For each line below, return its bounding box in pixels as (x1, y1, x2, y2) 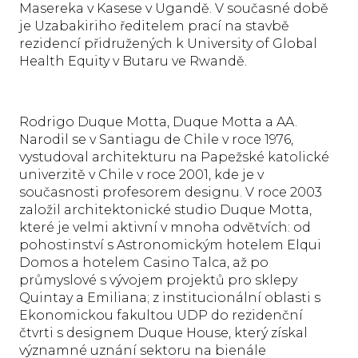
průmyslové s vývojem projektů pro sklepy (19, 272, 297, 288)
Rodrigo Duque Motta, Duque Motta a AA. (19, 113, 297, 129)
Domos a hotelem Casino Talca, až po (19, 254, 268, 270)
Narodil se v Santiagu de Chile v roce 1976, (19, 131, 293, 147)
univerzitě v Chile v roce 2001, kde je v (19, 166, 264, 182)
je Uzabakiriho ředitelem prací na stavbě (19, 18, 289, 34)
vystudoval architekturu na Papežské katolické (19, 149, 329, 165)
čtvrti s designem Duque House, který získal (19, 324, 308, 340)
